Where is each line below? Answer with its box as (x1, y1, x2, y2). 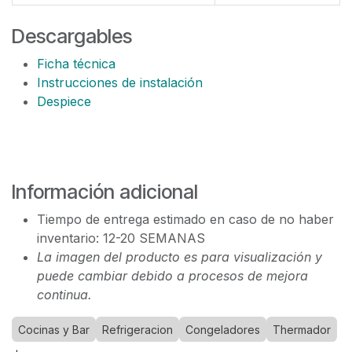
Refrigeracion (102, 323, 173, 336)
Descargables (12, 24, 132, 48)
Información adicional (12, 180, 198, 203)
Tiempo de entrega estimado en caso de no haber (37, 211, 334, 227)
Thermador (273, 323, 331, 336)
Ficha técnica (37, 56, 115, 71)
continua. (37, 287, 92, 302)
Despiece (37, 93, 91, 109)
